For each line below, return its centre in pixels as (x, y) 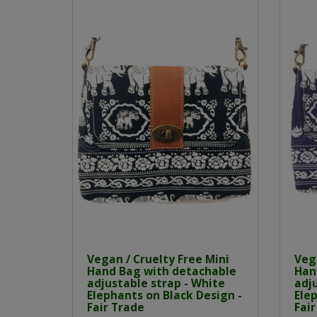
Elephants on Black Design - (165, 295)
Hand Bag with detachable (162, 271)
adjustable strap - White (156, 283)
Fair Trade (116, 307)
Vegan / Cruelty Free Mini (158, 259)
